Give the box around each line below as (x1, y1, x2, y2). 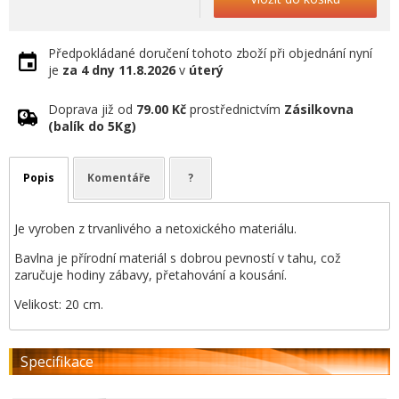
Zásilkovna (284, 101, 354, 118)
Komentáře (87, 170, 151, 185)
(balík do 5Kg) (48, 118, 136, 134)
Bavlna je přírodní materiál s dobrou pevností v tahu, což (14, 249, 341, 266)
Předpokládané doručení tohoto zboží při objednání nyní (48, 45, 372, 61)
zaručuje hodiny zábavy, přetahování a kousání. (14, 266, 287, 283)
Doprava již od (48, 101, 136, 118)
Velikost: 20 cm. (14, 296, 103, 313)
